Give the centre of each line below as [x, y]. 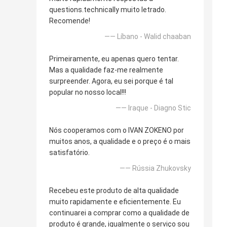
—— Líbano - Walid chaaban [148, 37]
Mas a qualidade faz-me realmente [106, 70]
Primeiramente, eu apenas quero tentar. [114, 59]
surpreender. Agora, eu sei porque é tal [111, 81]
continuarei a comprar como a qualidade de [119, 213]
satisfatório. [69, 153]
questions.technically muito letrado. [108, 10]
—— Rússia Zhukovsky [155, 168]
